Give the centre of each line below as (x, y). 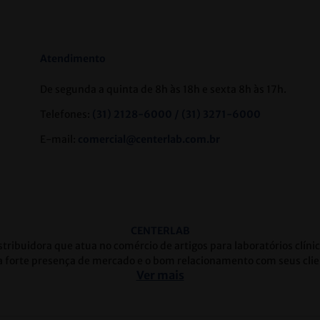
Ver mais (160, 275)
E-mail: (59, 140)
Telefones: (66, 115)
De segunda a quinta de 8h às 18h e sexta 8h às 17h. (164, 90)
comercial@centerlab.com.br (149, 140)
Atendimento (73, 59)
